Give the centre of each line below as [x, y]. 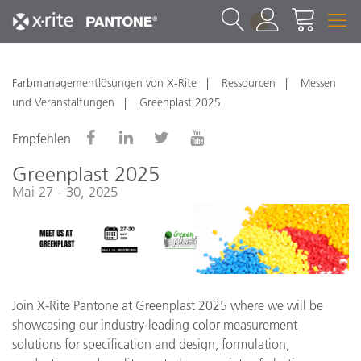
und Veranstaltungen [63, 102]
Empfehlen [41, 139]
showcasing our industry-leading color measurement [155, 324]
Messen [318, 83]
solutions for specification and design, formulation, [151, 344]
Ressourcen [249, 83]
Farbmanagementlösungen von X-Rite [104, 83]
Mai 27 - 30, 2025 [65, 192]
